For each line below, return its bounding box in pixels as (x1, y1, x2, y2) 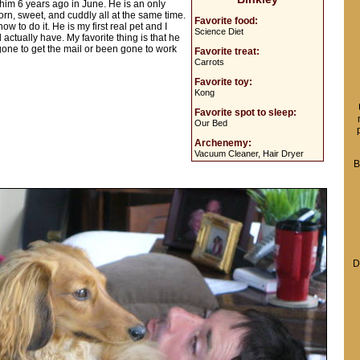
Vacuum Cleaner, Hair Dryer (194, 149, 304, 158)
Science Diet (194, 27, 243, 36)
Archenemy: (194, 137, 252, 149)
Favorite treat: (194, 46, 260, 57)
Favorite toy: (194, 76, 252, 88)
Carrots (194, 57, 224, 67)
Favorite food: (194, 15, 258, 27)
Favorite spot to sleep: (194, 107, 297, 118)
